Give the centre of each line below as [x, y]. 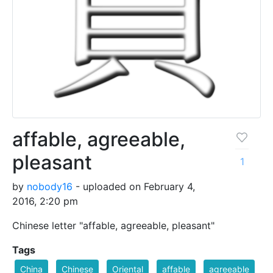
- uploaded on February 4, [134, 187]
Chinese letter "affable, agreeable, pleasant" [113, 226]
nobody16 [50, 187]
